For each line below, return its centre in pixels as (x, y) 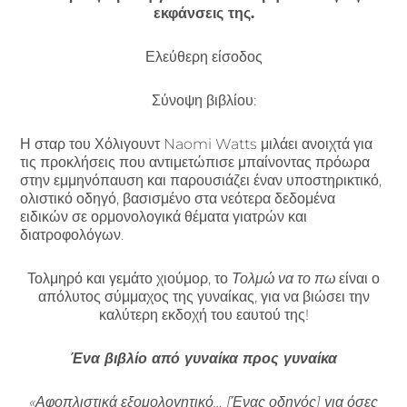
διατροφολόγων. (72, 234)
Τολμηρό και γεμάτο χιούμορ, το (129, 278)
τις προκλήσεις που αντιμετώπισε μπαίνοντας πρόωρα (195, 162)
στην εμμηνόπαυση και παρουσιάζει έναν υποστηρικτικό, (201, 180)
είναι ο (359, 278)
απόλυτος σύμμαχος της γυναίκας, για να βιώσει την (203, 296)
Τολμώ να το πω (285, 278)
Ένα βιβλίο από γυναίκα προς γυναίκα (203, 358)
